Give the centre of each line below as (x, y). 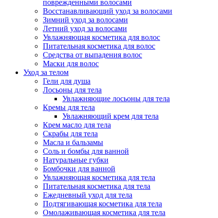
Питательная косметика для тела (97, 186)
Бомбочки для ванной (79, 169)
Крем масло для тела (77, 125)
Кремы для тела (69, 108)
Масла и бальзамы (73, 143)
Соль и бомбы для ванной (86, 151)
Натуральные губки (76, 160)
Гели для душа (67, 81)
